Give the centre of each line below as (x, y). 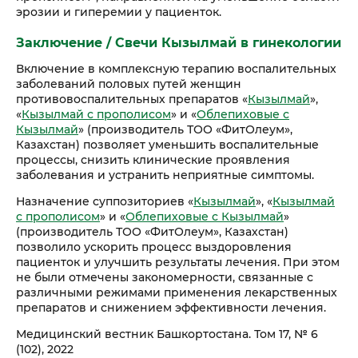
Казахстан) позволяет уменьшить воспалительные (167, 145)
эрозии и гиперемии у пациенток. (119, 12)
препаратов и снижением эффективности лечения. (171, 308)
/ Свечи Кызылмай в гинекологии (222, 43)
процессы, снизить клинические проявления (153, 160)
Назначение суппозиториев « (105, 202)
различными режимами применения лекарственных (177, 293)
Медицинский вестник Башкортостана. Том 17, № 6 (167, 334)
